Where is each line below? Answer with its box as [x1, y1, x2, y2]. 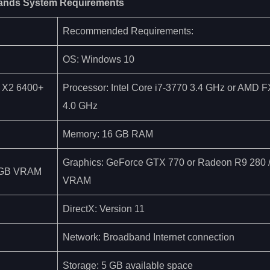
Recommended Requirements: [63, 25, 193, 36]
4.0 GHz [63, 100, 98, 111]
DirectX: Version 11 [63, 203, 145, 214]
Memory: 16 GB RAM [63, 128, 153, 139]
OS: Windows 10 [63, 54, 134, 64]
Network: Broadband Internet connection [63, 231, 234, 242]
